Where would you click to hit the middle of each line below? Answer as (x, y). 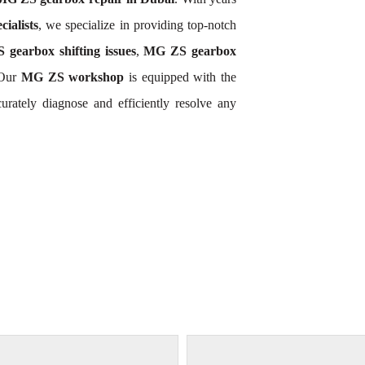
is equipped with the (180, 77)
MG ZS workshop (73, 77)
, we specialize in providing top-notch (137, 24)
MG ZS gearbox (190, 51)
